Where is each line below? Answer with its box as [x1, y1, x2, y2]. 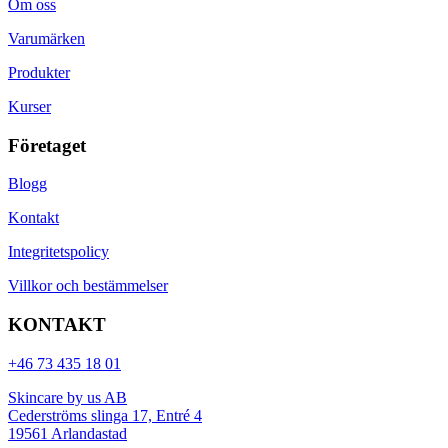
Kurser [8, 98, 51, 115]
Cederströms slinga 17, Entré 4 [8, 406, 202, 424]
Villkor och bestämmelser [8, 277, 168, 295]
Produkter [8, 64, 70, 81]
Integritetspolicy [8, 243, 109, 261]
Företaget [8, 134, 86, 156]
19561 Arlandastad [8, 424, 127, 442]
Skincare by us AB [8, 388, 127, 406]
